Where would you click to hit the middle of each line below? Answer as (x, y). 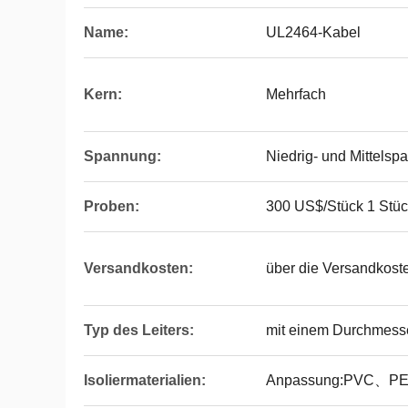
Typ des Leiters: (139, 330)
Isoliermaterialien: (145, 380)
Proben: (112, 206)
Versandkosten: (138, 268)
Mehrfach (296, 94)
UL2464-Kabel (313, 32)
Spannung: (122, 156)
